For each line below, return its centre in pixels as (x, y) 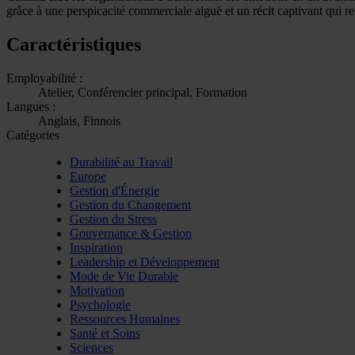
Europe (88, 176)
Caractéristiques (74, 44)
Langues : (31, 106)
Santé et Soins (105, 333)
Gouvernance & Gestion (131, 233)
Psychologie (100, 304)
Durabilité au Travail (121, 162)
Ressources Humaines (125, 319)
